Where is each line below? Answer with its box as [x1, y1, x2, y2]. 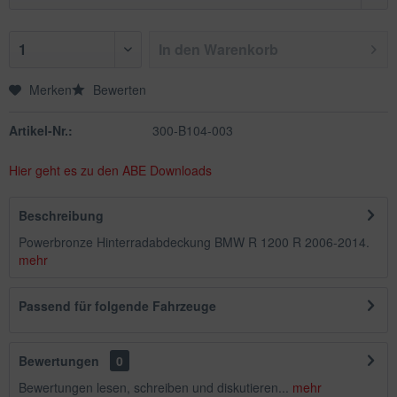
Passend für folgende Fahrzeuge [19, 297, 216, 315]
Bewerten [90, 81, 146, 98]
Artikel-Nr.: [9, 121, 73, 139]
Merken [29, 81, 72, 98]
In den [159, 39, 201, 59]
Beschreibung [19, 206, 104, 224]
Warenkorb [204, 39, 279, 59]
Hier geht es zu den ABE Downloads [9, 161, 212, 179]
